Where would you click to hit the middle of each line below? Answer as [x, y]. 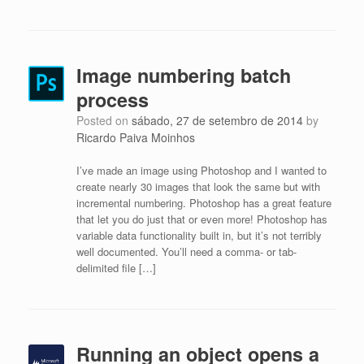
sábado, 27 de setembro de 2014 [217, 120]
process [112, 100]
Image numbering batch [183, 75]
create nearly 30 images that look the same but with [198, 186]
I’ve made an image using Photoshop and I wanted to [201, 170]
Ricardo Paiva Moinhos [135, 137]
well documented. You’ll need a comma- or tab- [186, 251]
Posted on [107, 120]
